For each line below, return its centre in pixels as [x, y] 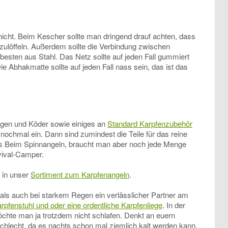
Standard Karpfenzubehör [150, 124]
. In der [174, 205]
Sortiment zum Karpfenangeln [80, 175]
